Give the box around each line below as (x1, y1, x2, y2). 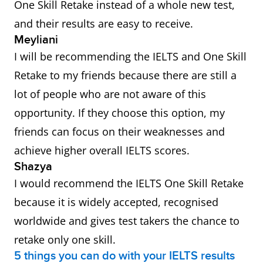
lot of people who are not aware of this (14, 87, 206, 102)
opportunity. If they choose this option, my (14, 106, 225, 120)
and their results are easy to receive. (14, 16, 193, 31)
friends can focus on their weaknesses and (14, 124, 225, 139)
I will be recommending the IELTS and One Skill (14, 49, 247, 64)
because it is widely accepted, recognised (14, 195, 218, 210)
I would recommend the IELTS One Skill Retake (14, 176, 244, 191)
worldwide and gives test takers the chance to (14, 214, 240, 228)
